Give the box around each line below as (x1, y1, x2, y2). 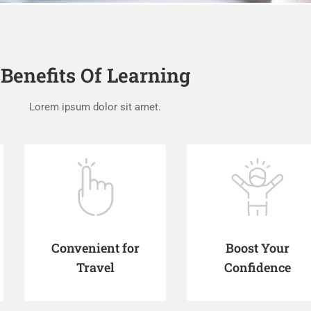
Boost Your (226, 239, 289, 256)
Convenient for (51, 239, 140, 256)
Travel (76, 259, 115, 276)
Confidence (224, 259, 291, 276)
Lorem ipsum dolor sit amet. (29, 101, 161, 113)
